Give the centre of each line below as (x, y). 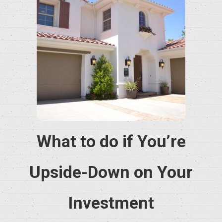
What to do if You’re (111, 141)
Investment (111, 203)
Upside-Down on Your (111, 172)
